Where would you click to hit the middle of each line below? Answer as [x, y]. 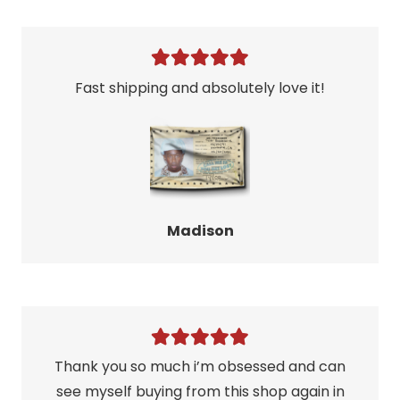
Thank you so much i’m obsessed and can [200, 367]
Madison [200, 231]
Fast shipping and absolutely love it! [200, 87]
